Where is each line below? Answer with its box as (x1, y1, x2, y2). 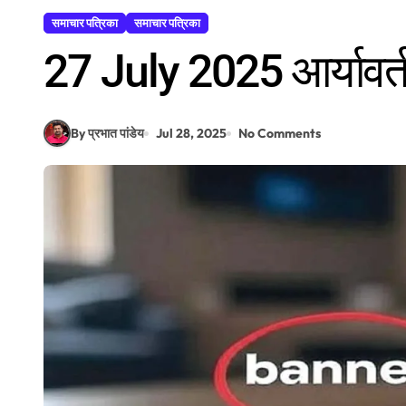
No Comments (238, 124, 321, 141)
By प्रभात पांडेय (71, 124, 144, 141)
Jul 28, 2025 (156, 124, 227, 141)
